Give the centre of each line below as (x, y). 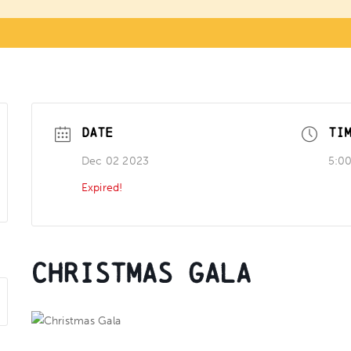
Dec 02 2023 (115, 161)
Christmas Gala (141, 273)
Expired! (102, 187)
